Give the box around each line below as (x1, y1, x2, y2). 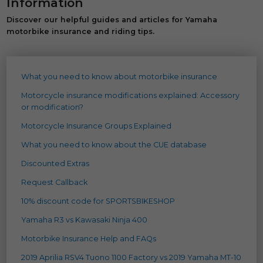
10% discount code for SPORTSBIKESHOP (21, 196, 176, 205)
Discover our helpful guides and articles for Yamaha (6, 15, 218, 24)
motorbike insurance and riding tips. (6, 26, 155, 36)
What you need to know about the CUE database (21, 140, 207, 149)
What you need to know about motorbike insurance (21, 72, 218, 81)
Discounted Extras (21, 159, 90, 168)
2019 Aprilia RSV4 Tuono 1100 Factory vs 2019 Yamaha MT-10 (21, 252, 242, 262)
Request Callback (21, 177, 88, 187)
